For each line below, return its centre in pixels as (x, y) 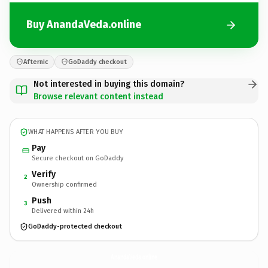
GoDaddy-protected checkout (75, 226)
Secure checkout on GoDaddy (77, 158)
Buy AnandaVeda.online (84, 25)
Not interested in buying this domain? (109, 84)
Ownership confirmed (64, 184)
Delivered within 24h (63, 211)
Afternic (36, 62)
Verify (44, 174)
